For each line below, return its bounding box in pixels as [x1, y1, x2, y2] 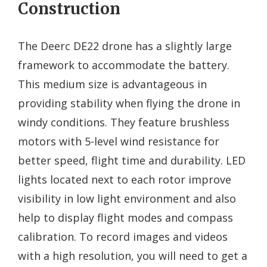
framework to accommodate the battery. [18, 57, 229, 72]
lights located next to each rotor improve [18, 172, 231, 187]
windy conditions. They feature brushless [18, 114, 229, 129]
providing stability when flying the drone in [18, 95, 240, 110]
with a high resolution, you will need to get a [18, 248, 247, 263]
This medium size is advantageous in [18, 76, 207, 91]
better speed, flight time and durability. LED [18, 153, 246, 167]
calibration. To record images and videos [18, 229, 228, 244]
